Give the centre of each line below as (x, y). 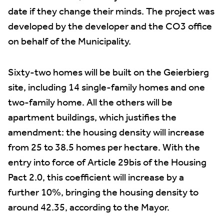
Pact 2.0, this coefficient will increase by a (96, 178)
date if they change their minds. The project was (111, 12)
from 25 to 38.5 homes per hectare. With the (104, 148)
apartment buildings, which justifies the (92, 118)
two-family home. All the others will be (90, 103)
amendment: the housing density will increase (106, 133)
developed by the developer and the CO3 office (110, 27)
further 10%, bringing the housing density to (103, 193)
